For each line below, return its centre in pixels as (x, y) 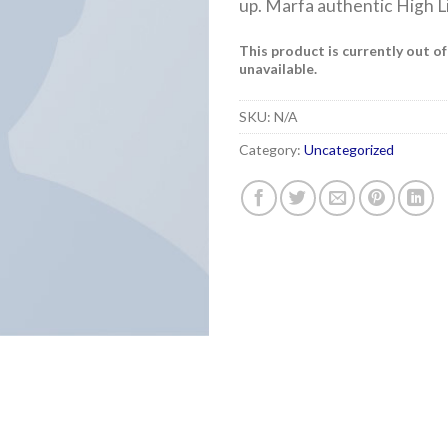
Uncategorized (349, 150)
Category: (271, 150)
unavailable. (278, 68)
